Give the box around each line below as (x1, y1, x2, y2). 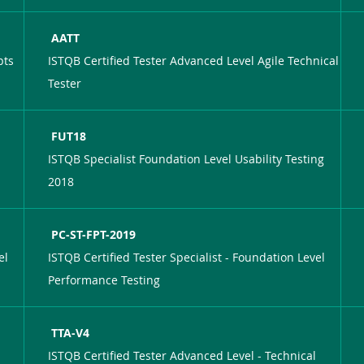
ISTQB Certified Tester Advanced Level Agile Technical (48, 52, 340, 68)
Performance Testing (48, 271, 161, 288)
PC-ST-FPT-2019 (51, 226, 136, 242)
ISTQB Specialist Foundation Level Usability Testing (48, 150, 325, 167)
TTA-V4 (51, 324, 90, 340)
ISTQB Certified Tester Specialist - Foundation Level (48, 249, 326, 265)
